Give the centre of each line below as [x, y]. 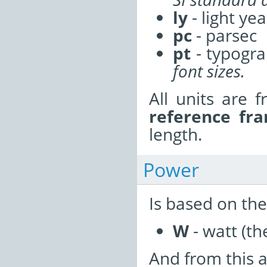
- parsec [224, 35]
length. [176, 134]
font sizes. [209, 71]
